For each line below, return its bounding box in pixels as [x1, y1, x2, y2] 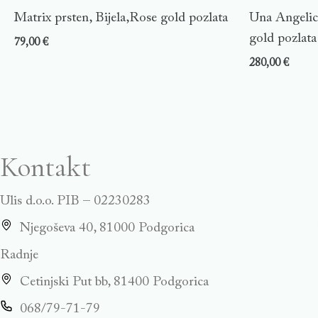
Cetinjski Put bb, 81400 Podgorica [19, 275, 209, 290]
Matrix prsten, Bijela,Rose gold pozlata [14, 11, 228, 26]
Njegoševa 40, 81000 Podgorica [19, 221, 194, 236]
